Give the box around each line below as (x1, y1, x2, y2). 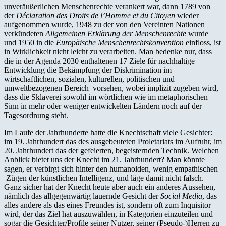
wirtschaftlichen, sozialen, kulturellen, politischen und (4, 74, 175, 83)
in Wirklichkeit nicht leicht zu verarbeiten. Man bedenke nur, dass (4, 47, 212, 56)
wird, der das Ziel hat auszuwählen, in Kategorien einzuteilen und (4, 209, 213, 218)
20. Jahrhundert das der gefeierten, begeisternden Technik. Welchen (4, 146, 219, 155)
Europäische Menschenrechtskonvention (56, 38, 186, 47)
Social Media (160, 191, 202, 200)
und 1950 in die (4, 38, 56, 47)
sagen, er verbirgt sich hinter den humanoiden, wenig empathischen (4, 164, 218, 173)
